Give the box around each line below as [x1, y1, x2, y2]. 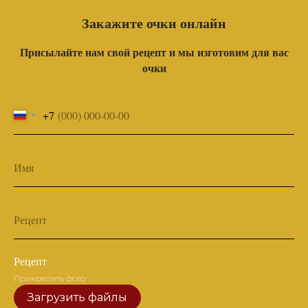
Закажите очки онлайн [82, 13, 226, 34]
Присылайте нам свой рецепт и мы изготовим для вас [19, 44, 289, 60]
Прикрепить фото [14, 273, 85, 284]
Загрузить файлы [27, 291, 127, 305]
